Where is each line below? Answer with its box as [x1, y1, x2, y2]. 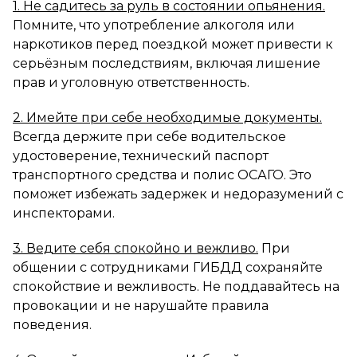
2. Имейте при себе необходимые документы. [13, 109, 322, 125]
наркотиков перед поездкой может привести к [13, 36, 333, 52]
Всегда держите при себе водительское [13, 128, 286, 144]
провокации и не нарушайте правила [13, 297, 269, 313]
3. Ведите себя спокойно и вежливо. [13, 240, 258, 256]
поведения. [13, 316, 92, 332]
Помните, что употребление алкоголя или [13, 17, 295, 33]
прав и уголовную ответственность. [13, 74, 249, 90]
